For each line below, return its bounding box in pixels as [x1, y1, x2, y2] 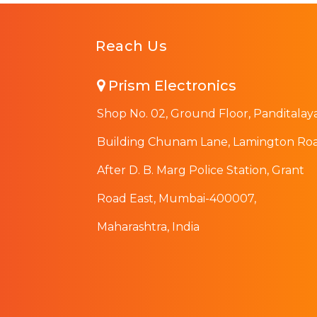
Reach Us [96, 38, 167, 55]
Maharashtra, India [97, 220, 200, 234]
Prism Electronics [105, 77, 236, 95]
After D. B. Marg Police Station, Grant [97, 163, 304, 178]
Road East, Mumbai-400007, [97, 192, 256, 206]
